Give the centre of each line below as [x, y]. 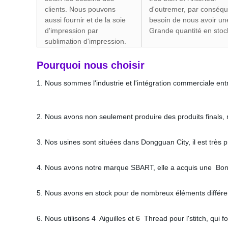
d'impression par [72, 31]
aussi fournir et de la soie [85, 20]
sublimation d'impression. [85, 41]
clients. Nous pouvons [80, 9]
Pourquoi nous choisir [91, 65]
